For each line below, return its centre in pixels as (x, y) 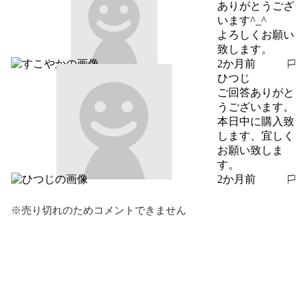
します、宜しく (256, 135)
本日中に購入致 (256, 121)
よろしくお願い (256, 34)
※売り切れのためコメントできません (99, 210)
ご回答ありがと (256, 92)
